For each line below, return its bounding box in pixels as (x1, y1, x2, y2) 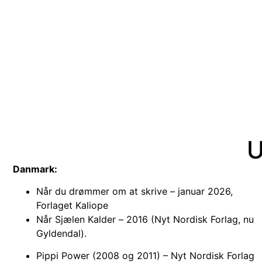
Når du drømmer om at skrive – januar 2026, (36, 185, 233, 198)
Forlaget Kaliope (36, 199, 108, 212)
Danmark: (13, 163, 57, 175)
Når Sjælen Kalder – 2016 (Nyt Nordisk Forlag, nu (36, 213, 254, 226)
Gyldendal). (36, 227, 87, 240)
